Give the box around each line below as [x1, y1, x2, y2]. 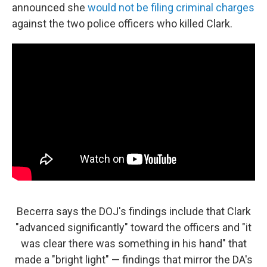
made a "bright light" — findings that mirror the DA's [14, 253, 253, 266]
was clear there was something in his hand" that [20, 237, 247, 250]
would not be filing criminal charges [88, 1, 254, 14]
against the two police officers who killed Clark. [12, 17, 232, 30]
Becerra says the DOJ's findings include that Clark [16, 204, 251, 218]
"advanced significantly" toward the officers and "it [15, 221, 252, 234]
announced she [12, 1, 88, 14]
